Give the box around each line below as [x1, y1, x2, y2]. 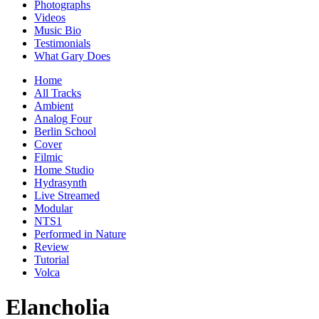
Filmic [34, 150, 63, 163]
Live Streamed [34, 189, 100, 202]
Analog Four [34, 112, 92, 125]
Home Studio [34, 163, 94, 176]
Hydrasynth [34, 176, 87, 189]
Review [34, 240, 69, 253]
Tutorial [34, 253, 69, 266]
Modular [34, 202, 73, 214]
